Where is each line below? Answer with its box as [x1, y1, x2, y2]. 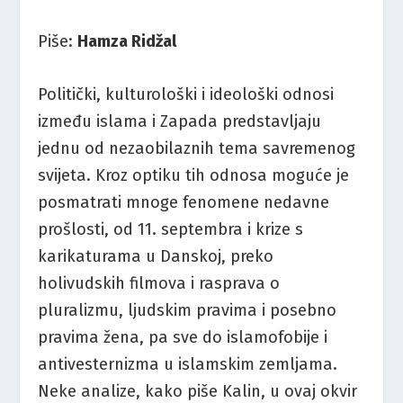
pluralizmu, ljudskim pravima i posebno [38, 300, 337, 320]
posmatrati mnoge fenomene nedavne [38, 192, 330, 212]
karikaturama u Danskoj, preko [38, 246, 274, 266]
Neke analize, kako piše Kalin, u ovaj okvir [38, 381, 358, 401]
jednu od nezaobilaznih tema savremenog [38, 138, 356, 158]
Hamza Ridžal [77, 31, 177, 51]
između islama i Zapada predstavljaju [38, 111, 322, 131]
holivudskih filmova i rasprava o [38, 273, 281, 293]
